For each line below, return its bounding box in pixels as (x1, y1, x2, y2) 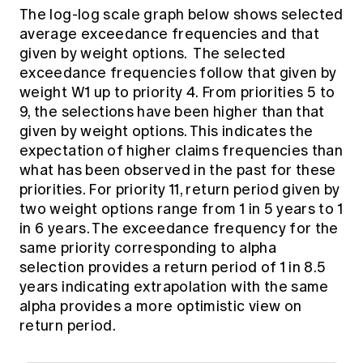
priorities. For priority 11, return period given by (19, 181, 340, 199)
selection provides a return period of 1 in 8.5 (19, 258, 327, 277)
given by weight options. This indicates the (19, 122, 314, 141)
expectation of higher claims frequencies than (19, 142, 344, 160)
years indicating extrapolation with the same (19, 278, 329, 297)
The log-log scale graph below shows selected (19, 6, 344, 24)
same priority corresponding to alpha (19, 239, 276, 258)
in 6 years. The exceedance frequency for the (19, 220, 339, 238)
